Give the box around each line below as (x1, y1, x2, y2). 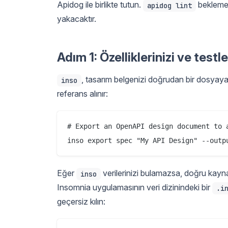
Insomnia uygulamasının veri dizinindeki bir (57, 182, 212, 192)
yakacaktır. (57, 13, 96, 24)
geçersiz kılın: (57, 196, 105, 207)
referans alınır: (57, 88, 108, 99)
